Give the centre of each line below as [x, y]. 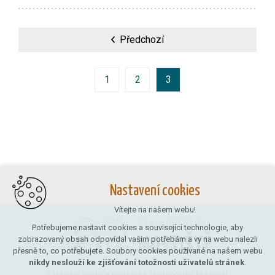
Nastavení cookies [155, 191]
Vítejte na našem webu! [155, 210]
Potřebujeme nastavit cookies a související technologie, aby [137, 227]
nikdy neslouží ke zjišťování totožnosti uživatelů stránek [137, 262]
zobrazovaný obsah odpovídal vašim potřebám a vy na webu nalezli [137, 239]
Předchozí [142, 39]
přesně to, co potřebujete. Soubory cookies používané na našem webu [137, 251]
